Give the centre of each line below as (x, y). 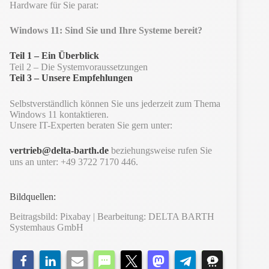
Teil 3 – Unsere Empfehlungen (71, 77)
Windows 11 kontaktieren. (59, 114)
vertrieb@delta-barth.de (59, 150)
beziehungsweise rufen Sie (160, 150)
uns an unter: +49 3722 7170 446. (74, 162)
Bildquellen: (33, 196)
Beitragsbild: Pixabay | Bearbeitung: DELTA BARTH (112, 216)
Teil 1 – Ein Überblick (54, 55)
